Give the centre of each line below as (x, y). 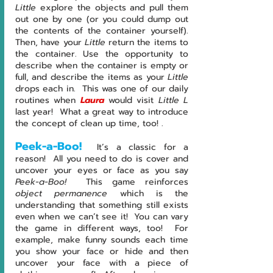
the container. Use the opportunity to (102, 54)
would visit (133, 101)
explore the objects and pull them (112, 8)
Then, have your (50, 43)
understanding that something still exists (102, 205)
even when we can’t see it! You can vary (102, 217)
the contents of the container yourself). (102, 31)
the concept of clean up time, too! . (89, 124)
